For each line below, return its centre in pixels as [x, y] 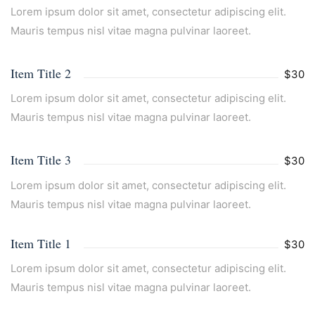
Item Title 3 [41, 160]
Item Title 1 [41, 243]
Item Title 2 [41, 73]
